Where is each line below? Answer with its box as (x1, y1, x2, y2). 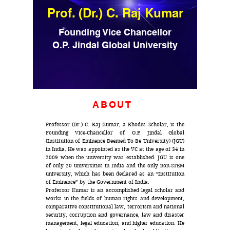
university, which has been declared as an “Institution (46, 170, 184, 177)
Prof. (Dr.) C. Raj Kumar (47, 6, 183, 20)
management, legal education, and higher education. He (46, 220, 184, 226)
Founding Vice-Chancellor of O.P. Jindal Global (46, 129, 184, 136)
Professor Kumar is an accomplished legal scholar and (46, 187, 184, 194)
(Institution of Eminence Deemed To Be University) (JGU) (46, 138, 184, 144)
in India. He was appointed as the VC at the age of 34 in (46, 146, 184, 152)
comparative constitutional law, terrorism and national (46, 203, 184, 210)
